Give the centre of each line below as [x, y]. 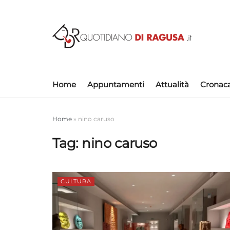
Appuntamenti [116, 84]
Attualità [172, 84]
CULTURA [76, 181]
